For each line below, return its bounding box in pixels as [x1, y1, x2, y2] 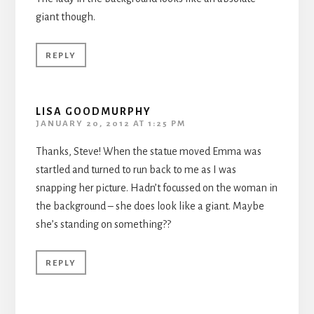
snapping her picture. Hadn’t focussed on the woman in [35, 182, 278, 193]
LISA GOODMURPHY [35, 105, 151, 117]
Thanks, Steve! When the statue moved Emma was [35, 145, 261, 157]
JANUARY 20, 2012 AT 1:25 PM [35, 118, 186, 128]
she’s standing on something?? [35, 218, 171, 230]
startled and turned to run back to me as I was [35, 163, 236, 175]
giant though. [35, 11, 95, 22]
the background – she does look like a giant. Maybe [35, 200, 264, 212]
